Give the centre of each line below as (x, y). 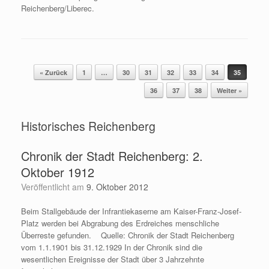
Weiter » (229, 90)
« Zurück (53, 72)
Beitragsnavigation (74, 85)
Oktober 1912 (58, 172)
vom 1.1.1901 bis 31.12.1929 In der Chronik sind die (112, 247)
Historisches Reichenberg (88, 126)
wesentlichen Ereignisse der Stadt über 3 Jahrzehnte (113, 259)
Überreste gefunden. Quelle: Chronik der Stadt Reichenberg (128, 235)
